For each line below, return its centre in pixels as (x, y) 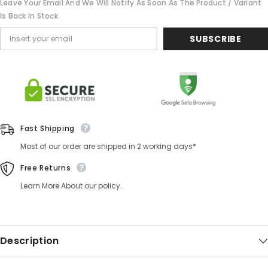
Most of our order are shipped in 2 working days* (108, 146)
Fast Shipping (48, 128)
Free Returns (46, 167)
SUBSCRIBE (216, 39)
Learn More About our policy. (71, 185)
